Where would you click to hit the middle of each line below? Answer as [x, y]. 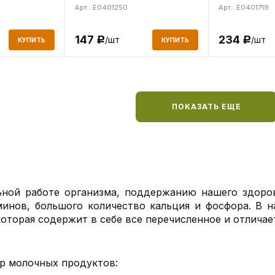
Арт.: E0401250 [101, 7]
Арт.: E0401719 [243, 7]
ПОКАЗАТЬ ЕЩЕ [206, 106]
